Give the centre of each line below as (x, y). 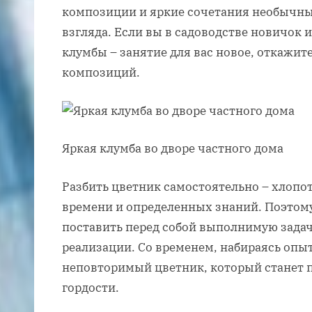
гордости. (91, 287)
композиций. (101, 73)
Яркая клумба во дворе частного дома (173, 149)
